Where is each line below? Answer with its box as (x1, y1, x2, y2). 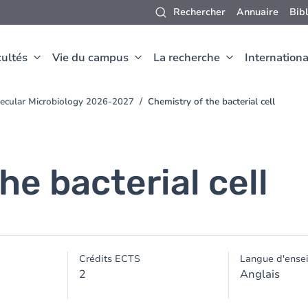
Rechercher (173, 5, 225, 19)
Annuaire (236, 5, 278, 19)
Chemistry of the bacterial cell (148, 96, 275, 108)
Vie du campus (52, 50, 129, 65)
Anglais (239, 267, 280, 282)
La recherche (153, 50, 220, 65)
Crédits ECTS (79, 252, 141, 265)
